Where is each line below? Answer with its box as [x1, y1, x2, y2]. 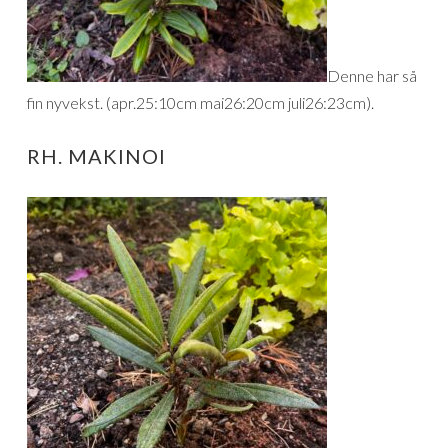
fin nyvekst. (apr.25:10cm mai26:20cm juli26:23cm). [27, 92, 374, 112]
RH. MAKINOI [27, 143, 166, 168]
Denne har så [327, 65, 417, 85]
